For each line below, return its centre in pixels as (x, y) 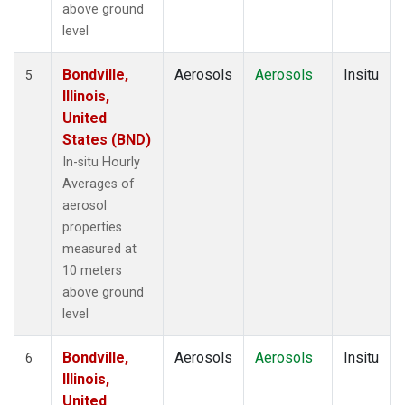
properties (92, 227)
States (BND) (107, 139)
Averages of (99, 184)
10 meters (92, 270)
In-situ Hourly (101, 162)
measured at (99, 249)
